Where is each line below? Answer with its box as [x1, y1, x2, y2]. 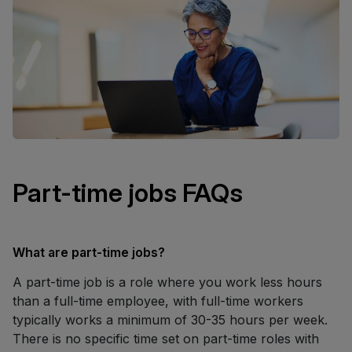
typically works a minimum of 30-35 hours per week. [13, 311, 328, 328]
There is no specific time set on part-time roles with [13, 330, 319, 346]
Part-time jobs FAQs [13, 177, 243, 208]
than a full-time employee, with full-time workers [13, 292, 303, 309]
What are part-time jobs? [13, 244, 165, 260]
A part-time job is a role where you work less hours [13, 273, 322, 290]
